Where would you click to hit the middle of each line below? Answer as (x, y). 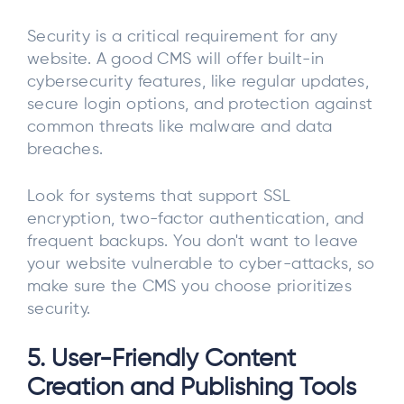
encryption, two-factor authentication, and (196, 219)
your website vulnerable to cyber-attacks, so (201, 264)
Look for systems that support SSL (159, 197)
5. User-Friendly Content (161, 359)
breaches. (65, 150)
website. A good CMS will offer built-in (176, 60)
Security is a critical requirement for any (183, 37)
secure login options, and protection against (200, 105)
